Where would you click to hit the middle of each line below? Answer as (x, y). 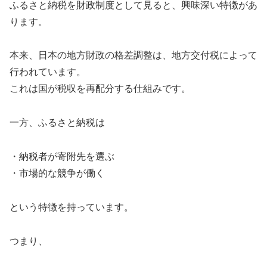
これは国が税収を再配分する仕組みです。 (100, 89)
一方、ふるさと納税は (57, 123)
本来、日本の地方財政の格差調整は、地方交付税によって (133, 55)
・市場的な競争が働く (57, 173)
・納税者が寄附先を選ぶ (62, 157)
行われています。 (48, 72)
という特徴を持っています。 (72, 207)
